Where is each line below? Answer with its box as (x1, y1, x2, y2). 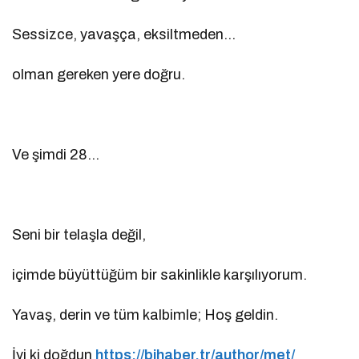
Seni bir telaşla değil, (12, 227, 147, 244)
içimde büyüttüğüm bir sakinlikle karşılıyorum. (12, 267, 308, 284)
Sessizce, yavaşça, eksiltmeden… (12, 26, 236, 43)
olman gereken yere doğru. (12, 67, 186, 83)
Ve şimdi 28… (12, 147, 100, 163)
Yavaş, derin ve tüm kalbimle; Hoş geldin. (12, 307, 279, 324)
